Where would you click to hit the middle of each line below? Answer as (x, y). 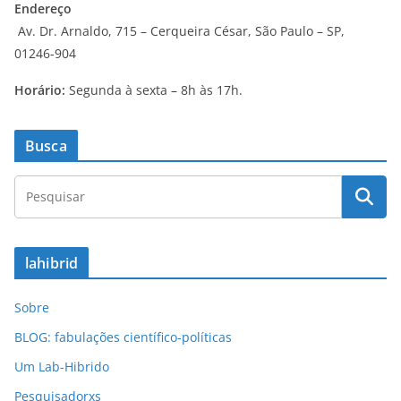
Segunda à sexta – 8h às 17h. (156, 90)
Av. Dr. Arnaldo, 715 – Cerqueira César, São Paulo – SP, (181, 31)
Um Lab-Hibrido (62, 367)
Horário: (42, 90)
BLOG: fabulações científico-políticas (123, 337)
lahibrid (52, 264)
